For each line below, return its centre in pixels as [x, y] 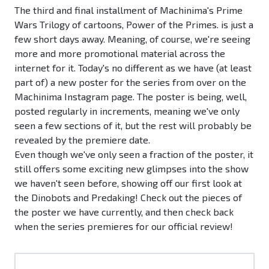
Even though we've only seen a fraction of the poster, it [134, 154]
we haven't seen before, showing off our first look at [128, 183]
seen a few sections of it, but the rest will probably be [133, 125]
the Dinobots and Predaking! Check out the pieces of [128, 198]
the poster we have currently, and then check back [124, 212]
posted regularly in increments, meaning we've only [127, 111]
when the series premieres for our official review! [124, 226]
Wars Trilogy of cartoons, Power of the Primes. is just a [134, 25]
